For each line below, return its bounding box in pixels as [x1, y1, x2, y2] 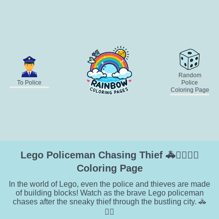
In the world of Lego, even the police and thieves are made [9, 180, 210, 189]
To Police [17, 79, 42, 86]
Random [178, 71, 201, 79]
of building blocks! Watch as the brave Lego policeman [15, 189, 204, 197]
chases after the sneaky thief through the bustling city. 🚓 [13, 197, 206, 206]
